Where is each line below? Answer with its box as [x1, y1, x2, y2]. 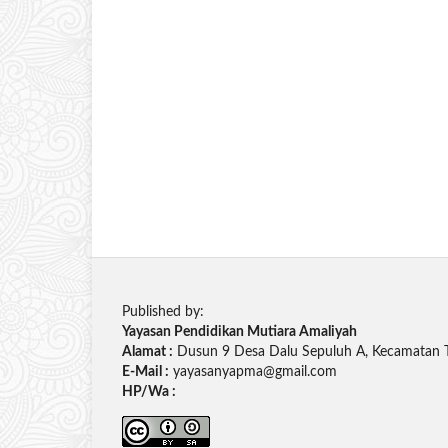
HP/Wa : [122, 385, 179, 400]
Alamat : [122, 345, 173, 360]
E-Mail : [122, 365, 169, 380]
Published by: [122, 305, 204, 320]
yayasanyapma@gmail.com [169, 365, 337, 380]
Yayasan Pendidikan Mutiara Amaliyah [122, 325, 357, 340]
